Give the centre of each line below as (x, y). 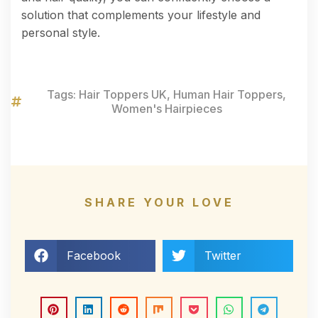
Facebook (93, 255)
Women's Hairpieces (166, 108)
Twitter (223, 255)
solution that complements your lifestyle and (141, 15)
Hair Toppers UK (123, 94)
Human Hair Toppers (228, 94)
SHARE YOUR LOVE (159, 202)
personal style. (61, 32)
